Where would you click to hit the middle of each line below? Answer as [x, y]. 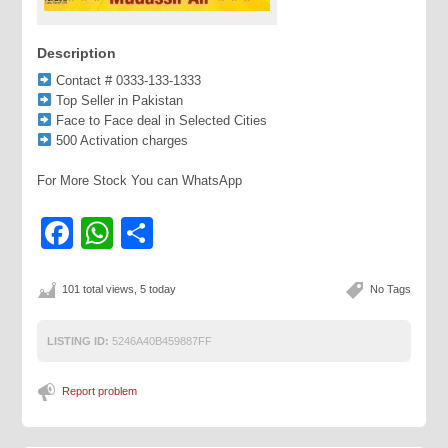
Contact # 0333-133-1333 [127, 80]
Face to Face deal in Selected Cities [160, 120]
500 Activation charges [120, 140]
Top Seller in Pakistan [118, 100]
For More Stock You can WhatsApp [140, 180]
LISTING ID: [78, 341]
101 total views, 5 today [119, 289]
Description [77, 53]
